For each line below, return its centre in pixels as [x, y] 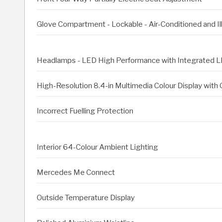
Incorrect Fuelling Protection [85, 111]
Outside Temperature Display [86, 198]
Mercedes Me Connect [76, 173]
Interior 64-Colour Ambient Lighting [97, 147]
